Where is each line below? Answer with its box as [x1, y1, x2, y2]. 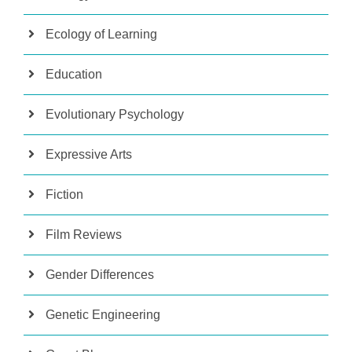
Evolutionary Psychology [46, 107, 184, 121]
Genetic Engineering [46, 307, 160, 321]
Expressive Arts [46, 147, 132, 161]
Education [46, 67, 102, 81]
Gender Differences [46, 267, 154, 281]
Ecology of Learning [46, 27, 157, 41]
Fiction [46, 187, 83, 201]
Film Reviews [46, 227, 122, 241]
